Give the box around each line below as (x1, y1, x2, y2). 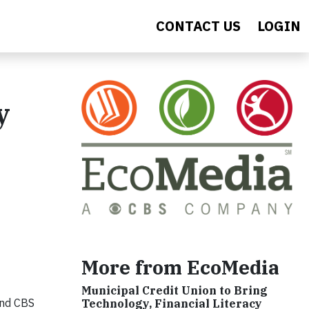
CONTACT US (156, 17, 241, 35)
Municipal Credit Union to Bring (81, 283, 268, 298)
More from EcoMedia (81, 255, 279, 281)
